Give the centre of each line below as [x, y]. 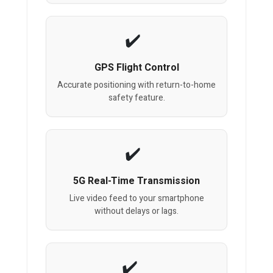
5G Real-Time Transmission [136, 181]
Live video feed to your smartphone [136, 199]
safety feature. [136, 98]
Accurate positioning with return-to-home [136, 85]
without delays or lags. [136, 211]
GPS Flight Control [136, 68]
